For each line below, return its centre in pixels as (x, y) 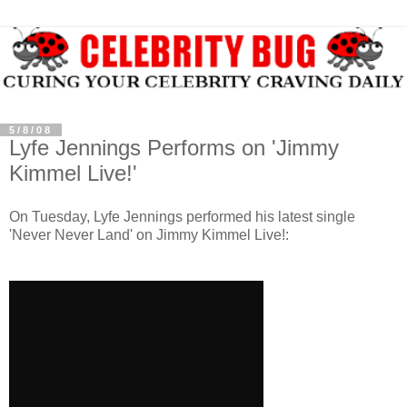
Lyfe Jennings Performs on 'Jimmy (174, 148)
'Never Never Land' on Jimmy (105, 235)
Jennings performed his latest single (238, 217)
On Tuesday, (51, 217)
